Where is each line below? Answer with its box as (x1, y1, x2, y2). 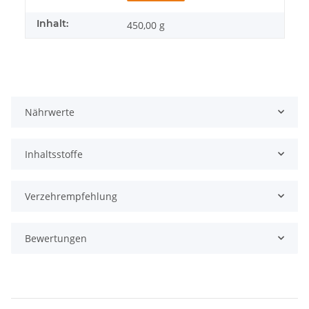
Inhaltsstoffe (25, 147, 83, 161)
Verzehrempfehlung (25, 189, 117, 203)
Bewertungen (25, 231, 87, 245)
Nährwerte (25, 105, 74, 119)
